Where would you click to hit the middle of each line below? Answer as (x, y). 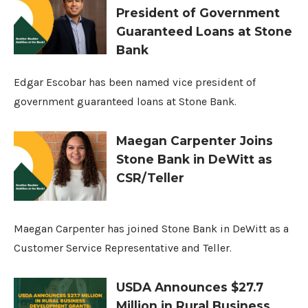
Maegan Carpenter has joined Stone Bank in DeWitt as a (151, 228)
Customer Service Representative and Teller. (123, 247)
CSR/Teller (151, 177)
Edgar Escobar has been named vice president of (135, 82)
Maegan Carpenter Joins (195, 140)
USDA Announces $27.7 (190, 287)
